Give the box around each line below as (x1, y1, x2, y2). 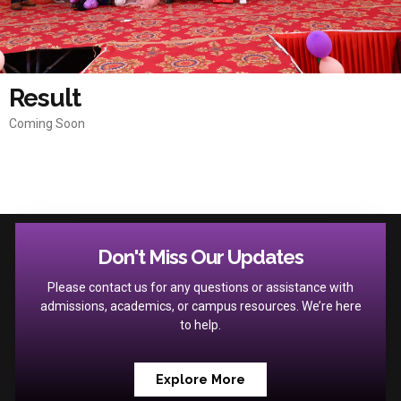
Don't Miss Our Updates (98, 245, 303, 269)
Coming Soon (9, 116, 85, 131)
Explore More (156, 371, 245, 387)
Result (9, 83, 81, 113)
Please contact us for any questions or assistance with (47, 280, 354, 294)
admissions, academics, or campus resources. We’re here (39, 299, 362, 313)
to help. (180, 318, 221, 332)
